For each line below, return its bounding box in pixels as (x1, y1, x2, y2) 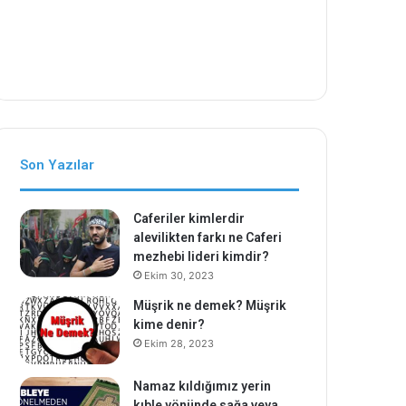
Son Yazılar (20, 157, 95, 173)
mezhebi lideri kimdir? (133, 249, 270, 264)
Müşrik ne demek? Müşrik (133, 298, 287, 313)
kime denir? (133, 317, 206, 332)
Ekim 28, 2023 (144, 337, 215, 350)
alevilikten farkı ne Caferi (133, 230, 283, 245)
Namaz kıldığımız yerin (133, 379, 272, 393)
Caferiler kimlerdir (133, 211, 246, 226)
